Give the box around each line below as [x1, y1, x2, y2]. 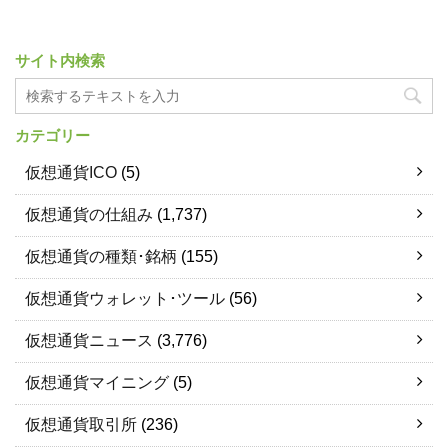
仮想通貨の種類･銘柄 [25, 248, 177, 266]
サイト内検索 [15, 52, 105, 70]
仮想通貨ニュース [25, 332, 153, 350]
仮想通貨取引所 [25, 416, 137, 434]
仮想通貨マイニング [25, 374, 169, 392]
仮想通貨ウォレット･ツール [25, 290, 225, 308]
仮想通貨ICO [25, 164, 117, 182]
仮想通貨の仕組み [25, 206, 153, 224]
